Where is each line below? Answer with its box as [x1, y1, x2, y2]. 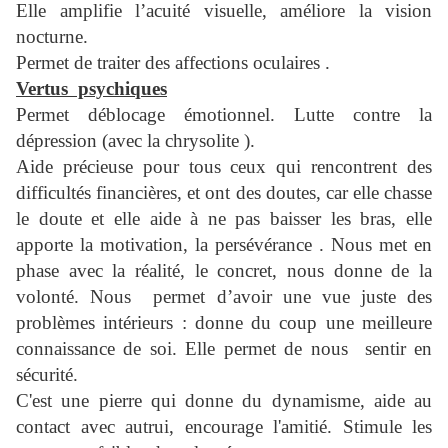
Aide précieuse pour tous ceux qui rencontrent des [16, 156, 432, 178]
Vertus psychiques [16, 78, 167, 100]
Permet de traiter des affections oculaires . [16, 52, 330, 74]
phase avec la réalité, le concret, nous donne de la [16, 260, 432, 282]
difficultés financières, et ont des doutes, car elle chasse [16, 182, 432, 204]
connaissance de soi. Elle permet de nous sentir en [16, 338, 432, 360]
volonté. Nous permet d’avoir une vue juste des [16, 286, 432, 308]
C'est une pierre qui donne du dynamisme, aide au [16, 390, 432, 412]
